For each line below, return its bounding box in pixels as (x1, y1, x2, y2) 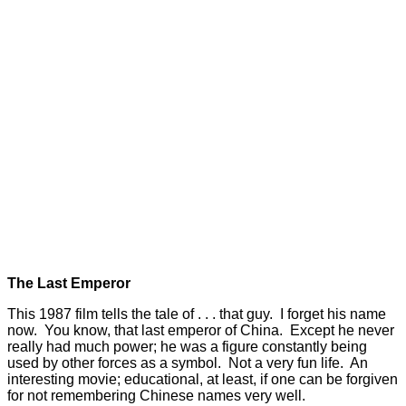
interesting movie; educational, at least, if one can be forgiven (7, 372, 398, 388)
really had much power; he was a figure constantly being (7, 339, 367, 355)
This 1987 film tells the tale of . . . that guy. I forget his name (7, 306, 386, 323)
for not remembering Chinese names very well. (7, 388, 305, 404)
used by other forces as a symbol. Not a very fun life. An (7, 355, 368, 372)
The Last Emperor (7, 275, 130, 292)
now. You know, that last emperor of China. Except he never (7, 323, 394, 339)
